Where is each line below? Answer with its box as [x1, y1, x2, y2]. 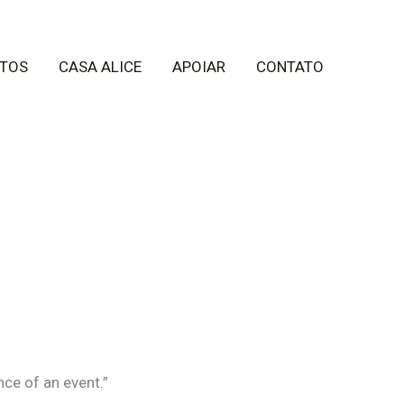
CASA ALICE [59, 57, 142, 76]
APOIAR [172, 57, 225, 76]
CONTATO [256, 57, 324, 76]
